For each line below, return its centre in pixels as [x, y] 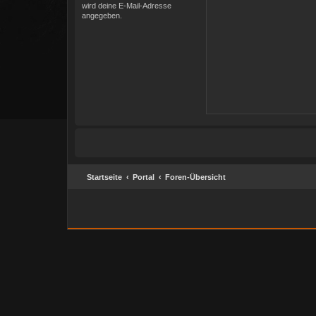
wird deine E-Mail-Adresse [127, 6]
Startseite [104, 177]
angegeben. [102, 16]
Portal [144, 177]
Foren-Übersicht [195, 177]
